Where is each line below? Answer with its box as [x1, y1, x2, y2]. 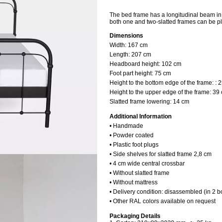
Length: [110, 51, 131, 58]
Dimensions [110, 32, 143, 39]
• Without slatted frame [110, 169, 169, 176]
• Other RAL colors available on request [110, 198, 216, 205]
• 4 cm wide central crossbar [110, 160, 185, 167]
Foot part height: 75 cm [110, 70, 171, 77]
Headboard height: [110, 60, 162, 67]
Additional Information [110, 113, 171, 120]
